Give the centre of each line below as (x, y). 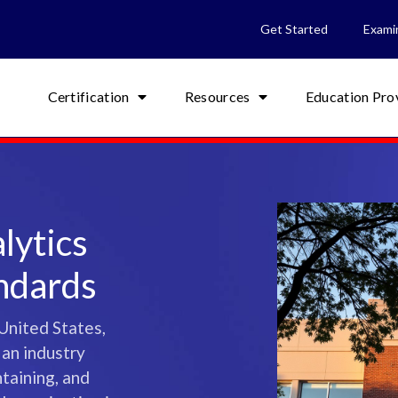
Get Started (294, 29)
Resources (217, 96)
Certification (88, 96)
